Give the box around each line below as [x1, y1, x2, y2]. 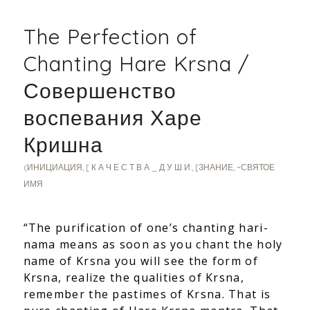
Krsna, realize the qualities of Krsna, [23, 270, 244, 285]
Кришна [23, 131, 103, 158]
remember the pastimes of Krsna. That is [23, 286, 271, 302]
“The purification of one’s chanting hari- [23, 220, 268, 235]
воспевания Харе [23, 104, 202, 131]
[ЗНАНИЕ [194, 162, 233, 173]
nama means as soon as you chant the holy [23, 237, 283, 252]
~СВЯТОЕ [236, 162, 275, 173]
